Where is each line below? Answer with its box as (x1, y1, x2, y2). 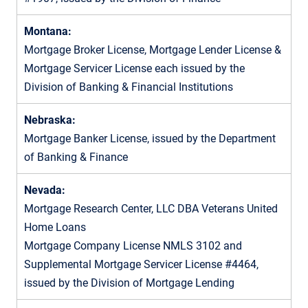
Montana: (24, 24, 71, 38)
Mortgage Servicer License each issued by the (24, 61, 245, 75)
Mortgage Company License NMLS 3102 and (24, 239, 242, 252)
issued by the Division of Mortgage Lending (24, 276, 234, 289)
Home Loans (24, 220, 86, 234)
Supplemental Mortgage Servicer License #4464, (24, 257, 258, 271)
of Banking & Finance (24, 150, 128, 164)
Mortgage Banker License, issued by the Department (24, 131, 276, 145)
